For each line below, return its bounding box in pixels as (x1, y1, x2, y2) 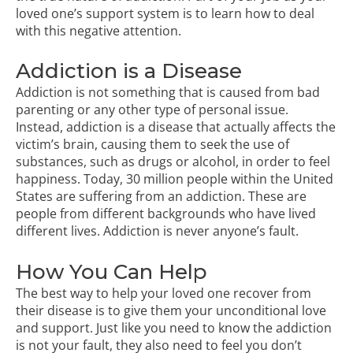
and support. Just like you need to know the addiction (16, 318, 332, 336)
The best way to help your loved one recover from (16, 284, 311, 302)
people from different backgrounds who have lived (16, 205, 316, 223)
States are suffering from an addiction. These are (16, 188, 307, 206)
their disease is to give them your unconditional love (16, 301, 326, 319)
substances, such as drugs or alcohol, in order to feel (16, 153, 330, 171)
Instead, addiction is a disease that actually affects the (16, 118, 336, 136)
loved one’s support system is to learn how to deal (16, 4, 314, 22)
